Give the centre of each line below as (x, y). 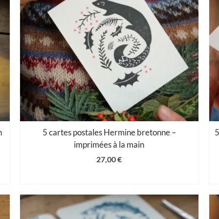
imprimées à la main (109, 144)
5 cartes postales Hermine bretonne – (109, 132)
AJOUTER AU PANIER (109, 175)
